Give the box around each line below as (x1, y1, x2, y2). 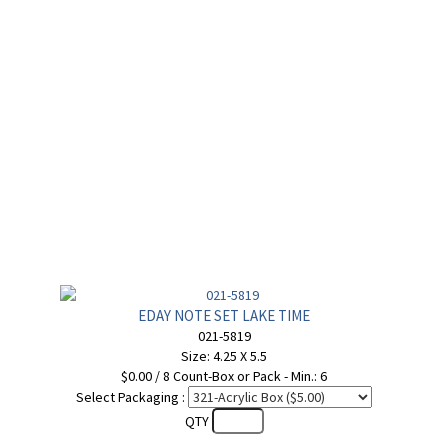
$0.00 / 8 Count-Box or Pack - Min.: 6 (121, 367, 327, 385)
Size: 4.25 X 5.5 (181, 347, 267, 365)
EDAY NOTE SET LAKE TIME (138, 306, 310, 325)
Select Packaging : (76, 388, 185, 406)
